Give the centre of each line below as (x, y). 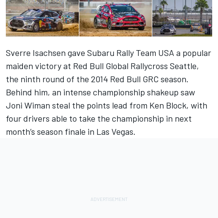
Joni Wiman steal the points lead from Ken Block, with (107, 105)
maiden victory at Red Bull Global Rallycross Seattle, (102, 66)
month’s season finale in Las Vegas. (71, 132)
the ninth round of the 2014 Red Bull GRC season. (97, 79)
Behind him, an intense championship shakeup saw (100, 92)
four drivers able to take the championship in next (99, 118)
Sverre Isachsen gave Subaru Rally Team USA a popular (109, 53)
